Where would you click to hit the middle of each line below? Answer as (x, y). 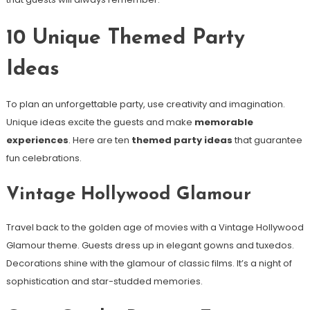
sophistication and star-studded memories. (104, 281)
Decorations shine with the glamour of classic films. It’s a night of (149, 263)
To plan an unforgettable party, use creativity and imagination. (145, 104)
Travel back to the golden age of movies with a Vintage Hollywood (155, 227)
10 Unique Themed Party (125, 38)
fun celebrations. (44, 158)
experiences (37, 140)
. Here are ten (100, 140)
